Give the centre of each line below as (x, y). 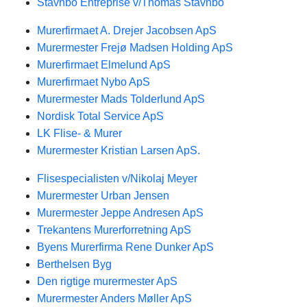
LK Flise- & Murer (79, 133)
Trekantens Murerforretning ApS (114, 230)
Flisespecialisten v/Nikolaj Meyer (117, 179)
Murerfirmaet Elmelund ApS (104, 65)
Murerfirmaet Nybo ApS (94, 82)
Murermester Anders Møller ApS (114, 298)
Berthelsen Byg (74, 264)
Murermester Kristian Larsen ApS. (119, 150)
